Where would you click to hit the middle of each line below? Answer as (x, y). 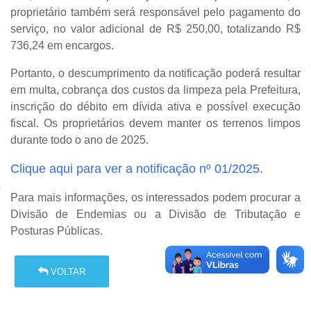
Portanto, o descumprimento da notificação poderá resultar (155, 74)
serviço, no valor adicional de (89, 29)
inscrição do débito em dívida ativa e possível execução (155, 107)
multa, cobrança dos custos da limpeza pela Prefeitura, (165, 90)
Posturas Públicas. (57, 231)
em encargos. (79, 46)
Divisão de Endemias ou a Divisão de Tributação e (155, 215)
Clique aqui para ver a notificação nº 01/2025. (137, 169)
